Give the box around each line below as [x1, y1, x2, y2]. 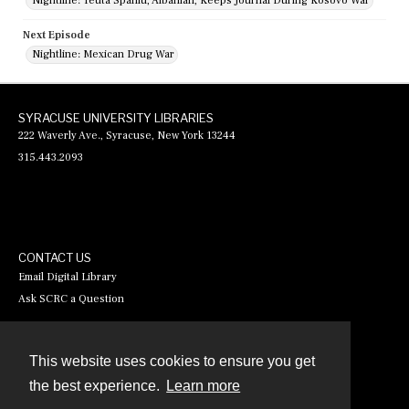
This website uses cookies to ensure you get [29, 353, 315, 370]
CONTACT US [18, 250, 91, 266]
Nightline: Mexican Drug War [32, 47, 174, 62]
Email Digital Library [18, 270, 117, 285]
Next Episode [23, 28, 90, 43]
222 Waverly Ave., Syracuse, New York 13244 [18, 129, 236, 143]
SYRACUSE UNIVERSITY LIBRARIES [18, 110, 214, 126]
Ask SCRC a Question [18, 292, 124, 307]
